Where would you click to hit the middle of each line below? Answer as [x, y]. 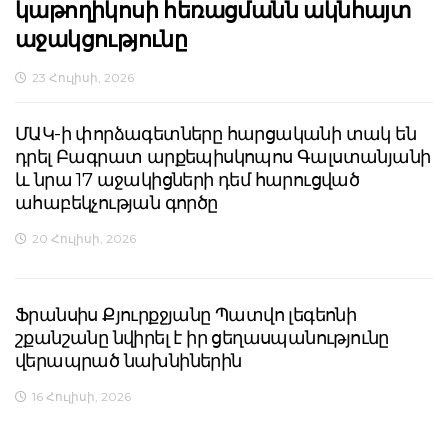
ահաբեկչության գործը [116, 203]
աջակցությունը [101, 40]
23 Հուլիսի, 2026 [83, 78]
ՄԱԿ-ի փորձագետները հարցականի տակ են [215, 134]
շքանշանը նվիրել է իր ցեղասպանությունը [202, 338]
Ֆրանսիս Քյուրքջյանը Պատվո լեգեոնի [186, 315]
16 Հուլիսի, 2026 [81, 397]
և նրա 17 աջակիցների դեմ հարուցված [187, 180]
